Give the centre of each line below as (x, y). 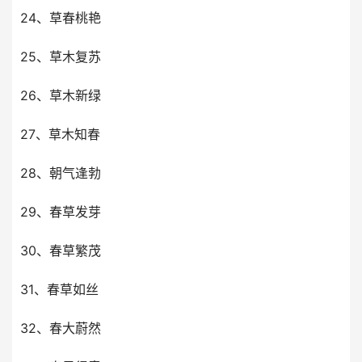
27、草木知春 (60, 134)
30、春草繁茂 (61, 250)
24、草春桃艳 (61, 18)
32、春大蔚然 (61, 328)
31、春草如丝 (59, 289)
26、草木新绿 (61, 95)
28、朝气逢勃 (61, 173)
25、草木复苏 (61, 57)
